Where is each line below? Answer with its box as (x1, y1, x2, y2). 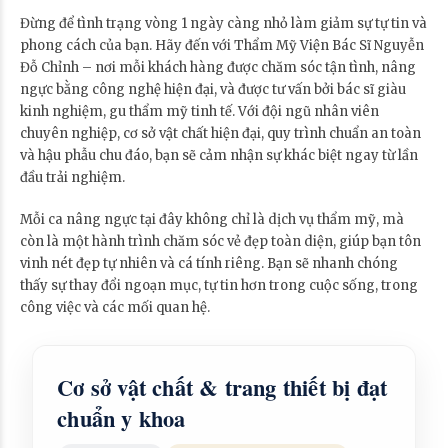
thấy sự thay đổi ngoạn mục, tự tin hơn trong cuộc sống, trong (20, 276, 418, 294)
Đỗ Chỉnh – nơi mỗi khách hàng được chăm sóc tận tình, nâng (20, 58, 416, 76)
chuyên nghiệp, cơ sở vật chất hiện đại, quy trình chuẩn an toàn (20, 124, 421, 142)
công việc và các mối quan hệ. (20, 298, 210, 316)
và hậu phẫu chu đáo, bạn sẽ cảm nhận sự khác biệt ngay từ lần (20, 146, 418, 164)
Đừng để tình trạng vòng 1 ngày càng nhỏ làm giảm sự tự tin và (20, 14, 427, 32)
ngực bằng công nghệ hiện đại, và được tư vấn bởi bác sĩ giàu (20, 80, 406, 98)
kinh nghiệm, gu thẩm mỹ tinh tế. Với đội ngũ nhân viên (20, 102, 379, 120)
